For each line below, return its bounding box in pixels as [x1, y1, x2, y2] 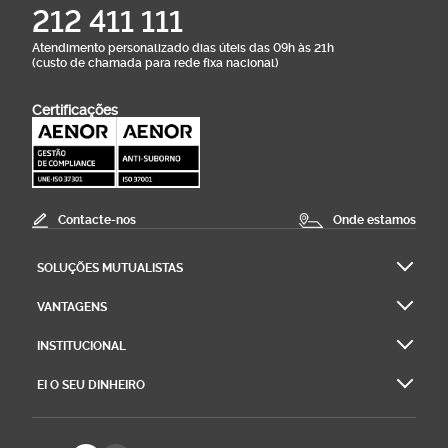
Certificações [32, 101, 118, 118]
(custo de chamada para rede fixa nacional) [32, 55, 279, 70]
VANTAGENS [37, 299, 107, 314]
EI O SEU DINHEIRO [37, 377, 145, 392]
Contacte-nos [58, 213, 136, 227]
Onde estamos [333, 213, 416, 227]
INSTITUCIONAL [37, 338, 126, 353]
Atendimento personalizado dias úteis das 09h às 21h [32, 40, 334, 55]
